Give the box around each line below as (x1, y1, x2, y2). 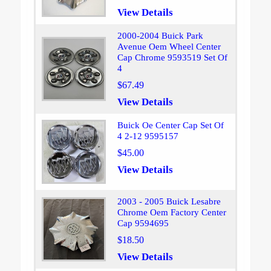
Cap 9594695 (117, 218, 169, 229)
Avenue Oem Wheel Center (117, 42, 221, 52)
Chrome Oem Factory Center (117, 207, 226, 218)
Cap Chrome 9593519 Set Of (117, 53, 227, 63)
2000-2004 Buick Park (117, 31, 203, 41)
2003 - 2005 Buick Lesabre (117, 197, 221, 207)
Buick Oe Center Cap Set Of (117, 120, 224, 131)
